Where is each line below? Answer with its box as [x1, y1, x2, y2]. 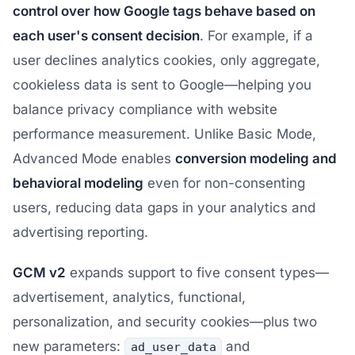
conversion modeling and [175, 151, 337, 166]
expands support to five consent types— [66, 265, 329, 281]
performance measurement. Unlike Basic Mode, [13, 126, 316, 142]
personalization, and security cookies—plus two [13, 314, 317, 330]
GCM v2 [13, 265, 66, 281]
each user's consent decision [13, 28, 200, 44]
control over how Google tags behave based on [13, 3, 315, 19]
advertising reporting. [13, 224, 148, 240]
